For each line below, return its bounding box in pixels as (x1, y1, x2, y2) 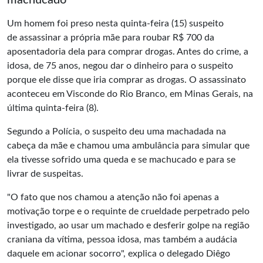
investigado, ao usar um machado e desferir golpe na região (7, 221, 249, 230)
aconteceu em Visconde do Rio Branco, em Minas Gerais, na (7, 89, 253, 99)
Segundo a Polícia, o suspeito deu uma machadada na (7, 127, 226, 136)
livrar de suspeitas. (7, 169, 83, 178)
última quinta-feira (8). (7, 103, 99, 113)
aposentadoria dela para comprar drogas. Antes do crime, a (7, 47, 248, 56)
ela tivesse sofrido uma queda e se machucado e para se (7, 155, 235, 164)
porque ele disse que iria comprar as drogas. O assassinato (7, 75, 246, 85)
